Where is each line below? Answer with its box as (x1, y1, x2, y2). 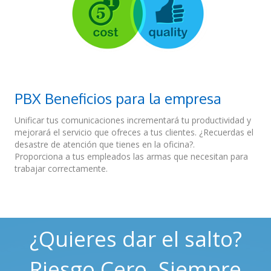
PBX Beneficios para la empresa (15, 88, 221, 108)
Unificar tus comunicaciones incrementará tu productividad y (15, 114, 251, 126)
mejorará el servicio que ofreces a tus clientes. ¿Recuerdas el (15, 126, 253, 138)
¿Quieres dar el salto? (29, 224, 242, 253)
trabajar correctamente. (15, 162, 108, 174)
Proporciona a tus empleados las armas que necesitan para (15, 150, 248, 162)
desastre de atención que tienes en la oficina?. (15, 138, 195, 150)
